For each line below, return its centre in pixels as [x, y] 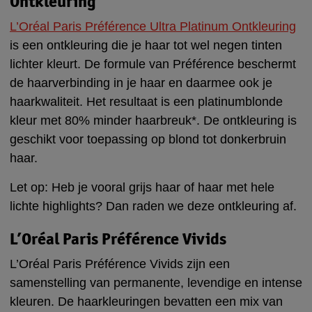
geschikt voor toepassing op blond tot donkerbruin [148, 139]
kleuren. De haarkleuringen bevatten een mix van [146, 301]
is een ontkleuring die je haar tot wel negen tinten [146, 45]
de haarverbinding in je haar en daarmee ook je [141, 83]
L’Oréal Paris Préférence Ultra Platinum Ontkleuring [153, 26]
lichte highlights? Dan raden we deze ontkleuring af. [153, 206]
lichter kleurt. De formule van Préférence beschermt [153, 64]
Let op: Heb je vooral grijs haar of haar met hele [142, 187]
